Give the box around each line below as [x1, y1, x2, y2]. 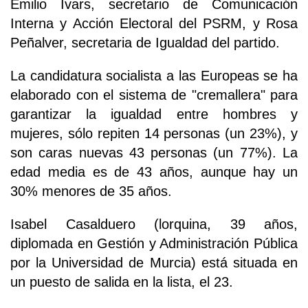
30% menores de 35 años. [10, 184, 172, 199]
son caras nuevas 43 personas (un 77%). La [10, 145, 298, 161]
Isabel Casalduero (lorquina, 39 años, [10, 217, 298, 232]
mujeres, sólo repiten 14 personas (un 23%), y [10, 126, 298, 142]
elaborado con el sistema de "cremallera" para [10, 87, 298, 103]
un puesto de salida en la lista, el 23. [10, 274, 233, 290]
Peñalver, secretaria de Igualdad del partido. [10, 35, 280, 51]
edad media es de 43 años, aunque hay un [10, 164, 298, 180]
